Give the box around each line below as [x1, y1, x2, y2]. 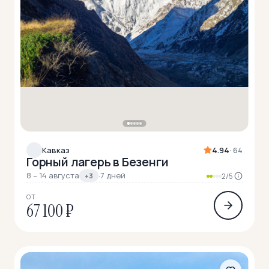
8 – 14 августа [26, 169, 79, 181]
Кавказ [42, 144, 70, 156]
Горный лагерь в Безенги [26, 153, 169, 170]
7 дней [100, 169, 126, 181]
